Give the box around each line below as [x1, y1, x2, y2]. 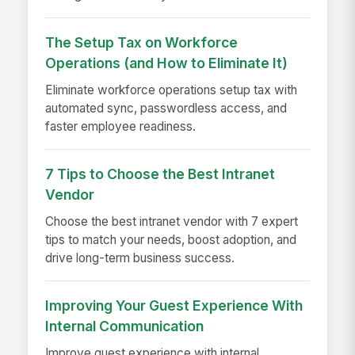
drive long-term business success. [45, 250, 235, 265]
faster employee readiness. [45, 118, 197, 134]
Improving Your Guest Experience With [45, 296, 303, 314]
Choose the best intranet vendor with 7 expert [45, 213, 299, 229]
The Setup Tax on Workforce [45, 33, 239, 51]
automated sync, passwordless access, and [45, 100, 288, 116]
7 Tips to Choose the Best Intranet [45, 165, 276, 182]
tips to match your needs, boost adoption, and [45, 231, 297, 247]
